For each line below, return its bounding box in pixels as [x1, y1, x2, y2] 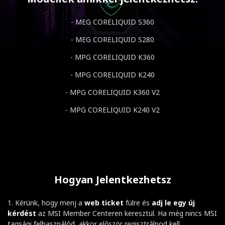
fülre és [124, 197, 152, 207]
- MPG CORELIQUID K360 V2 [65, 87, 160, 97]
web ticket [84, 197, 124, 207]
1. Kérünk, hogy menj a [8, 197, 84, 207]
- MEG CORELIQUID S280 [71, 34, 154, 44]
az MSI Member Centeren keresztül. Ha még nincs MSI [36, 208, 217, 218]
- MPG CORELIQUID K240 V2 [65, 104, 160, 115]
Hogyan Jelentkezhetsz [54, 172, 171, 186]
